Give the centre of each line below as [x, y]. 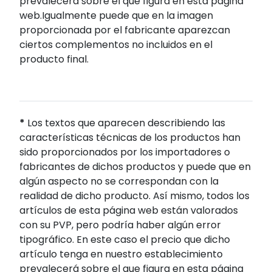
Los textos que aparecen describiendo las [125, 123]
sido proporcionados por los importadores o [125, 152]
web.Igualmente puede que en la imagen [116, 16]
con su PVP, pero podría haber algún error [120, 225]
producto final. [54, 59]
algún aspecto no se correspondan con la [119, 182]
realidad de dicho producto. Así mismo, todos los [134, 196]
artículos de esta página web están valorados [129, 211]
